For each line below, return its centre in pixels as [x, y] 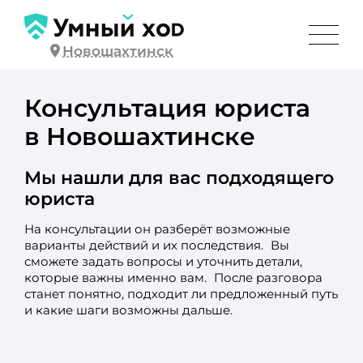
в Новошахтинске [139, 136]
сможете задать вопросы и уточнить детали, [163, 261]
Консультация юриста [167, 107]
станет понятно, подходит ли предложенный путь [181, 294]
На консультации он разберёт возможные [157, 229]
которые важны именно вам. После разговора [173, 278]
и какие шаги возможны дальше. [128, 310]
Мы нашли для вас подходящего [179, 177]
